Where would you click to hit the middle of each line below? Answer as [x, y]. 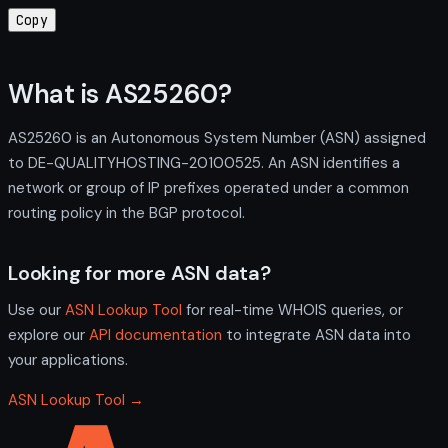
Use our [36, 309]
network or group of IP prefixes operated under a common [208, 187]
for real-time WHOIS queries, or [292, 309]
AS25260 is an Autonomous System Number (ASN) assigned [217, 137]
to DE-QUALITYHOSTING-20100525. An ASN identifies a [204, 162]
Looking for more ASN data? [139, 272]
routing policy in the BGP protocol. [126, 212]
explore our [48, 334]
